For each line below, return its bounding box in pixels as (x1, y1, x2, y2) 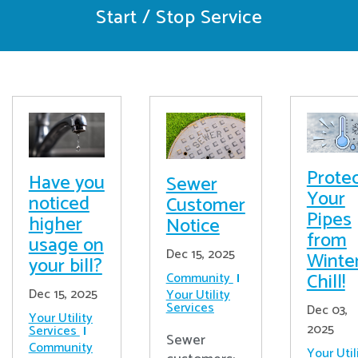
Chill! (306, 266, 345, 298)
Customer (165, 189, 245, 221)
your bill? (28, 250, 102, 282)
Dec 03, (306, 299, 348, 321)
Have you (28, 167, 105, 199)
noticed (28, 188, 89, 220)
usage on (28, 229, 104, 261)
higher (28, 209, 82, 241)
